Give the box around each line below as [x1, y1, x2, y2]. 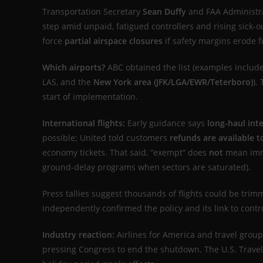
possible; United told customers [42, 132, 170, 144]
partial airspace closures [65, 35, 163, 47]
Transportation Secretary [42, 6, 143, 18]
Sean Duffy [143, 6, 186, 18]
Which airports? [42, 62, 105, 73]
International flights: [42, 117, 125, 129]
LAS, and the [42, 76, 93, 88]
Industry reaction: [42, 229, 114, 241]
